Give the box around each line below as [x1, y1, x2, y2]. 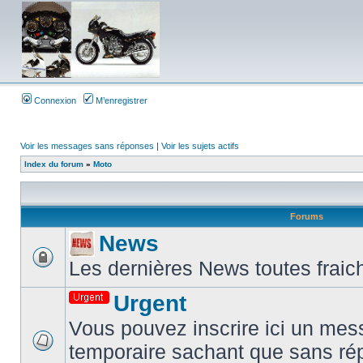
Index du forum [24, 160, 83, 169]
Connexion [32, 96, 76, 105]
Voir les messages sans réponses [20, 141, 154, 151]
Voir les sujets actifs [161, 141, 239, 151]
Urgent [113, 291, 186, 316]
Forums [287, 211, 326, 221]
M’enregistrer [93, 96, 147, 105]
